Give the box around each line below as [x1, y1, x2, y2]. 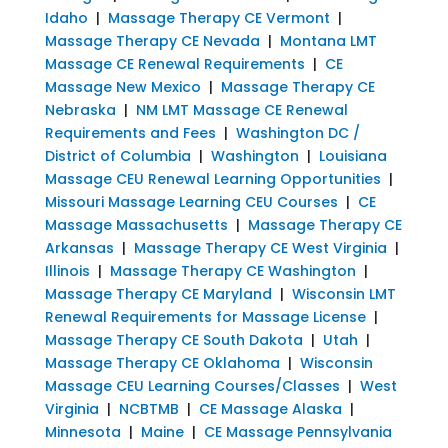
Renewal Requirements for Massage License [44, 306, 366, 327]
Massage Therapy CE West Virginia [133, 237, 387, 258]
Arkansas [44, 237, 114, 258]
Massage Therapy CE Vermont [107, 7, 330, 28]
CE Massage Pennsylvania [203, 421, 392, 442]
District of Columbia [44, 145, 191, 166]
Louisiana [314, 145, 387, 166]
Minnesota [44, 421, 121, 442]
